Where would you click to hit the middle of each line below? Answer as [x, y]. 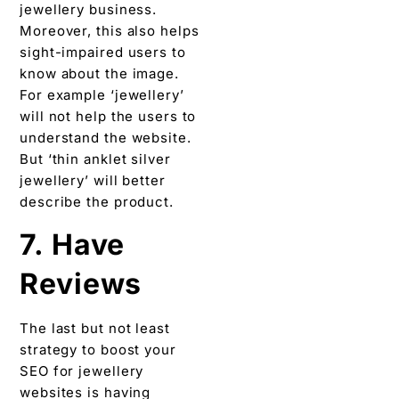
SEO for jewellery [82, 370]
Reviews [85, 283]
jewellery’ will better [93, 180]
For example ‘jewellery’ [102, 94]
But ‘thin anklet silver [95, 159]
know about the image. [99, 73]
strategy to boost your [98, 349]
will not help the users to [108, 116]
